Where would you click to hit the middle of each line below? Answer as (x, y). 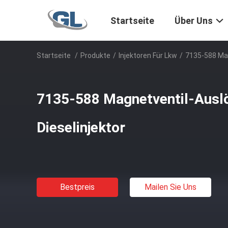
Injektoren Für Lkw (148, 55)
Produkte (95, 55)
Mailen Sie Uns (170, 187)
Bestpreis (77, 187)
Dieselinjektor (81, 127)
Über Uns (194, 21)
